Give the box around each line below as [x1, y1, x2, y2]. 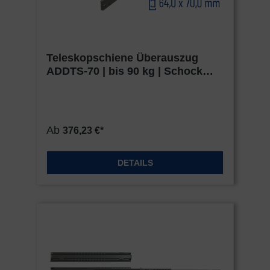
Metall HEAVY [46, 78, 117, 91]
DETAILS [117, 158, 153, 168]
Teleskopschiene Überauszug [46, 52, 198, 64]
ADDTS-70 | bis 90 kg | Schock [46, 65, 202, 78]
